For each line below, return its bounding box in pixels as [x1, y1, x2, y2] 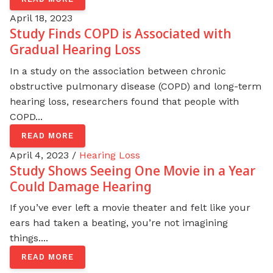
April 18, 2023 [10, 12, 73, 24]
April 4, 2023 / [10, 149, 79, 161]
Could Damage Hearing [10, 177, 152, 195]
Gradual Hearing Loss [10, 40, 141, 58]
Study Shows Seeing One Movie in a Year [10, 161, 255, 179]
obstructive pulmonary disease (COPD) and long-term [10, 80, 261, 92]
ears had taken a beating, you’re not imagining [10, 217, 228, 229]
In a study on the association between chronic [10, 65, 226, 77]
